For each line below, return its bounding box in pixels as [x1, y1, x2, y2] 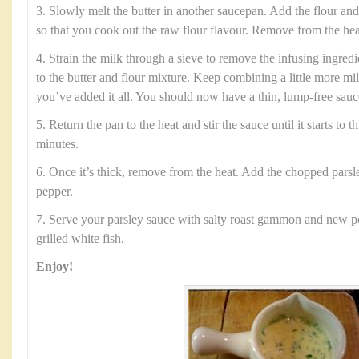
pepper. [36, 184, 73, 199]
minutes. [36, 137, 79, 151]
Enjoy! [36, 260, 73, 274]
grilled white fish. [36, 232, 124, 246]
